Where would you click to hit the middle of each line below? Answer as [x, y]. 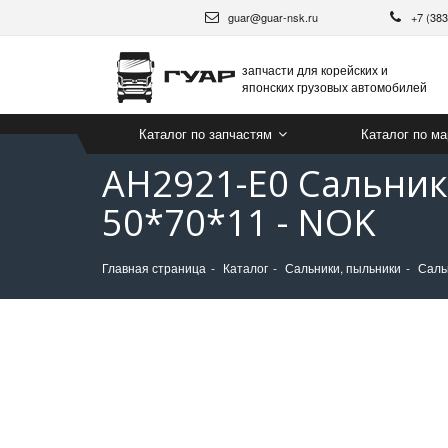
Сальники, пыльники [343, 267]
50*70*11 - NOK [239, 222]
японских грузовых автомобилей [334, 86]
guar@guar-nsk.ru [271, 17]
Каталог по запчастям [207, 133]
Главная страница [154, 267]
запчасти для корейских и [315, 69]
